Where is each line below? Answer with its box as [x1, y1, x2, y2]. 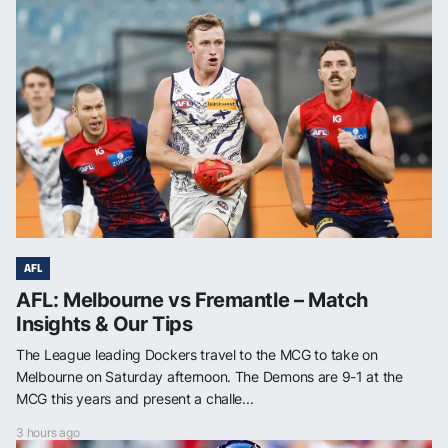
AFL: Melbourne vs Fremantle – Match [16, 287, 369, 312]
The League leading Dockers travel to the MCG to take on [16, 345, 378, 363]
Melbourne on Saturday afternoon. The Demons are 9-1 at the [16, 367, 403, 385]
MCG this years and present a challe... [16, 389, 254, 407]
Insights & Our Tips [16, 311, 193, 336]
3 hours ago [16, 424, 80, 440]
